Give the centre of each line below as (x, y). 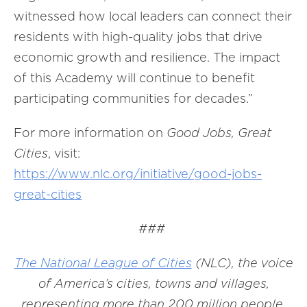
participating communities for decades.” (133, 98)
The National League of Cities (103, 263)
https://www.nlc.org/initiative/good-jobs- (138, 174)
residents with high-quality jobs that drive (138, 37)
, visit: (64, 153)
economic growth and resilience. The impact (147, 57)
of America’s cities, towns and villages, (153, 283)
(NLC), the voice (242, 263)
